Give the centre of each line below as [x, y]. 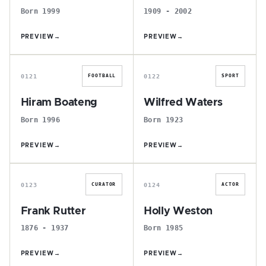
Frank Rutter [53, 211]
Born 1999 [40, 11]
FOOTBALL [102, 76]
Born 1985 [164, 228]
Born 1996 [40, 119]
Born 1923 [164, 119]
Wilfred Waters [183, 103]
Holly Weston [178, 211]
